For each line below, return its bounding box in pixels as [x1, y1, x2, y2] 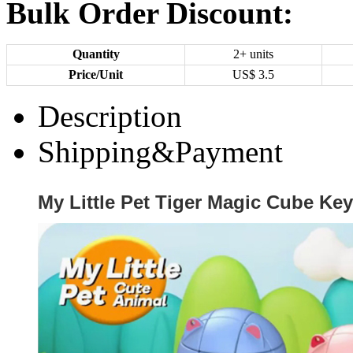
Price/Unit [69, 68, 123, 81]
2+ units [233, 47, 273, 61]
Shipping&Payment [38, 135, 283, 169]
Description [38, 99, 182, 133]
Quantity [72, 47, 120, 61]
